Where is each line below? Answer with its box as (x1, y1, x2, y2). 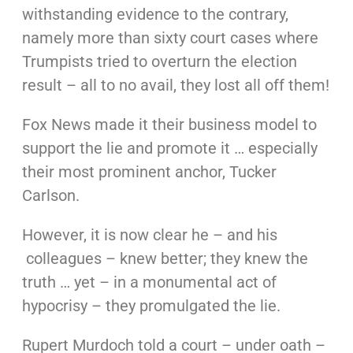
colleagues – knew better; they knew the (21, 249, 308, 268)
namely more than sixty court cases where (21, 28, 318, 47)
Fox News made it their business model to (21, 115, 317, 134)
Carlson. (21, 186, 80, 205)
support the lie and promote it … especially (21, 139, 318, 158)
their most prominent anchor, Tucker (21, 162, 277, 181)
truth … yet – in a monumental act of (21, 273, 277, 292)
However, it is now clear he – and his (21, 225, 277, 244)
